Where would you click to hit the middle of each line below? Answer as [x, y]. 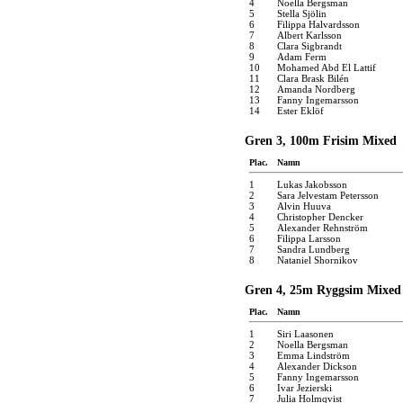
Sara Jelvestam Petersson [328, 195]
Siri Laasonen [305, 333]
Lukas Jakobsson [312, 184]
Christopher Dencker [320, 216]
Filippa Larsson [309, 238]
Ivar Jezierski [304, 387]
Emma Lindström [313, 355]
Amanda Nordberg [316, 89]
